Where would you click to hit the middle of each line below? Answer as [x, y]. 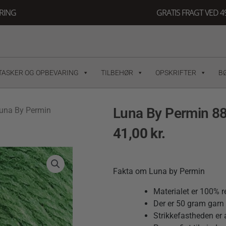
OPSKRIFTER [176, 72]
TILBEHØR [117, 72]
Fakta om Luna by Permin [159, 172]
